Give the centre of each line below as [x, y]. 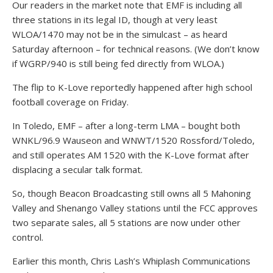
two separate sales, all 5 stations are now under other [126, 222]
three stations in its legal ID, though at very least [115, 19]
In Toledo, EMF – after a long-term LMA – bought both [126, 126]
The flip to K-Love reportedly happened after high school [132, 87]
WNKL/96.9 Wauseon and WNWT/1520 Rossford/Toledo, [133, 140]
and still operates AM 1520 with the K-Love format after [131, 155]
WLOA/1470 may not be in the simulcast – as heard [120, 34]
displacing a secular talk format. [77, 169]
